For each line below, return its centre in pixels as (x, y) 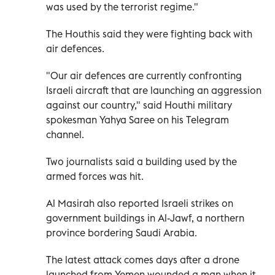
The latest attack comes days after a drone (143, 259)
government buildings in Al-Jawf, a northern (145, 218)
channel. (65, 134)
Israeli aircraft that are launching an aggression (154, 90)
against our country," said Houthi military (139, 105)
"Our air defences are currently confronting (144, 75)
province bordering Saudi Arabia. (122, 232)
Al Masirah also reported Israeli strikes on (140, 203)
